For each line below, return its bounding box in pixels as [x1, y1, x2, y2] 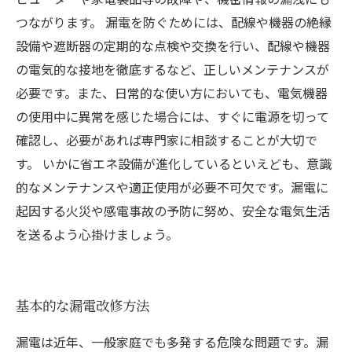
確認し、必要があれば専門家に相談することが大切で [16, 130, 317, 149]
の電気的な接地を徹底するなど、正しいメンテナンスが [16, 60, 329, 79]
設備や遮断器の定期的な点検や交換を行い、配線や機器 [16, 36, 330, 55]
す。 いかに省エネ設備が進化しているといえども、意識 [16, 154, 332, 173]
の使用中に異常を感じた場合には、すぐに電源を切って [16, 107, 329, 126]
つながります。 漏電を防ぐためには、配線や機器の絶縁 [16, 13, 332, 31]
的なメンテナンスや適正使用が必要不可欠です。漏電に [16, 178, 328, 196]
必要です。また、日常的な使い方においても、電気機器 [16, 83, 328, 102]
